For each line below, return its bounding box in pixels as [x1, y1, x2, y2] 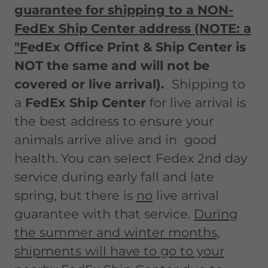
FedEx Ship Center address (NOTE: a [14, 21, 251, 36]
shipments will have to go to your [14, 243, 224, 258]
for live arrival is [146, 95, 246, 110]
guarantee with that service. [14, 206, 194, 221]
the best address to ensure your [14, 114, 214, 129]
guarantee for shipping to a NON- [14, 2, 233, 17]
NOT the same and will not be [14, 58, 209, 73]
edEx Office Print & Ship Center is [28, 39, 246, 54]
